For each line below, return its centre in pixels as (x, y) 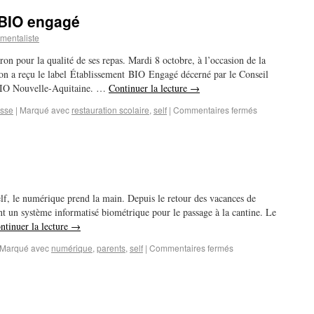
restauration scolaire (110, 110)
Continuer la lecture (149, 88)
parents (111, 248)
